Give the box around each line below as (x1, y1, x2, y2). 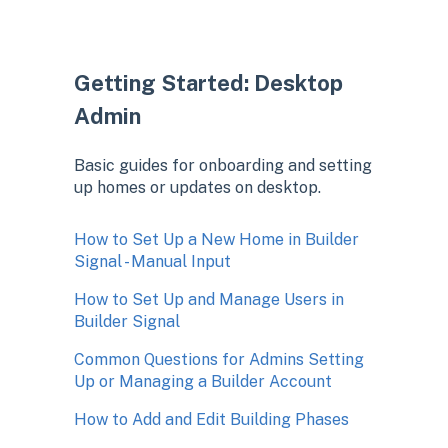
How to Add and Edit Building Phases (74, 410, 349, 430)
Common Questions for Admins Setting (74, 350, 364, 370)
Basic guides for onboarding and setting (74, 155, 372, 175)
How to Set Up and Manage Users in (74, 290, 344, 310)
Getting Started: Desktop (74, 69, 343, 96)
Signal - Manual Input (74, 252, 231, 272)
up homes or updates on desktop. (74, 177, 321, 197)
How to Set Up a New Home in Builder (74, 230, 359, 250)
